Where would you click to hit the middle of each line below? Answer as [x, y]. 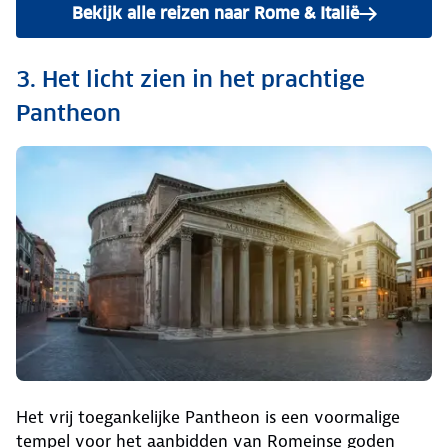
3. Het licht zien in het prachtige [190, 78]
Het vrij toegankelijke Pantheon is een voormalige [208, 417]
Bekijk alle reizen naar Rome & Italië [215, 13]
